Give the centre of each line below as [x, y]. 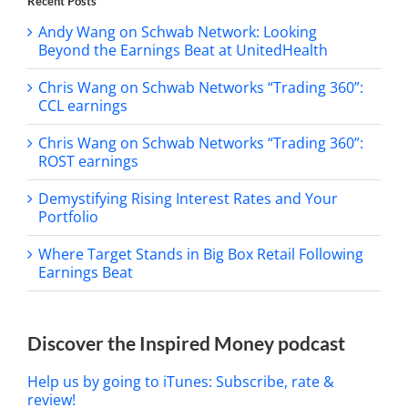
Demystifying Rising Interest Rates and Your [188, 199]
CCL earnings [83, 106]
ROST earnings [88, 162]
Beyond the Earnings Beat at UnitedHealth [183, 51]
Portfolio [68, 217]
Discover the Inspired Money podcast [186, 343]
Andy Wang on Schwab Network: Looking [178, 32]
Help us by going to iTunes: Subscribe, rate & [181, 382]
